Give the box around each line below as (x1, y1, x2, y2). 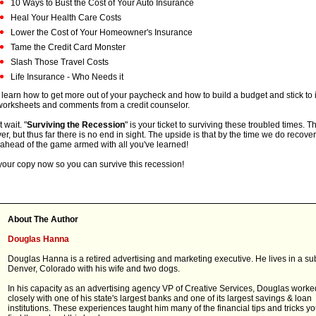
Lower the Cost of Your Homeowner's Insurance (11, 28, 193, 37)
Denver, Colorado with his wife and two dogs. (8, 264, 180, 274)
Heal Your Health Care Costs (11, 13, 121, 23)
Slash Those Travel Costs (11, 57, 109, 67)
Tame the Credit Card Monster (11, 42, 126, 52)
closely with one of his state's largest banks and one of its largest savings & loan (8, 293, 312, 303)
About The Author (8, 214, 78, 224)
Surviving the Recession (27, 120, 125, 130)
